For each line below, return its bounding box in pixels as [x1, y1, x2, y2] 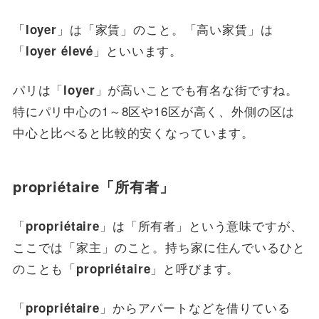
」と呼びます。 [150, 258, 240, 277]
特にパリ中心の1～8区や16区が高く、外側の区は [12, 102, 296, 120]
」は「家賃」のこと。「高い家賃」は [57, 19, 273, 38]
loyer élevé [25, 41, 94, 59]
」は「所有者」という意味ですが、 [99, 216, 303, 234]
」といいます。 [93, 41, 183, 59]
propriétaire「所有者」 [12, 176, 174, 197]
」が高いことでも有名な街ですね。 [95, 80, 299, 99]
